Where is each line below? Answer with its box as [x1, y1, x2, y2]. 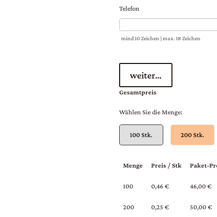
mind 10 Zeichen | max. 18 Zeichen [121, 35, 201, 42]
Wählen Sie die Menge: [119, 108, 182, 116]
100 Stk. [130, 131, 153, 139]
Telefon [119, 4, 139, 12]
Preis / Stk [151, 161, 182, 170]
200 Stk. [181, 131, 204, 139]
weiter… [129, 70, 162, 81]
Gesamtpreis [119, 88, 156, 96]
